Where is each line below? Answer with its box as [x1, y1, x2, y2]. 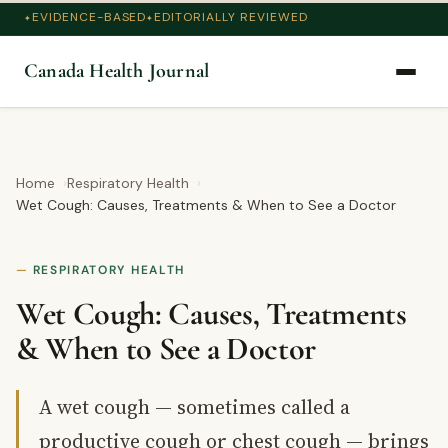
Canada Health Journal [24, 59, 210, 83]
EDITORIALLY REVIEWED [154, 9, 308, 25]
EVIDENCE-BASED [31, 9, 147, 25]
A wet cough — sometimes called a [39, 393, 350, 421]
